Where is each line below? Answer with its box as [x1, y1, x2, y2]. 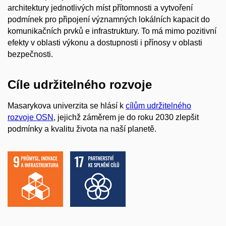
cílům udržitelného [126, 101, 191, 110]
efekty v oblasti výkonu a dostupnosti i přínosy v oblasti [8, 38, 202, 47]
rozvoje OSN [8, 112, 53, 122]
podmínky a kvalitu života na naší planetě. [8, 124, 156, 133]
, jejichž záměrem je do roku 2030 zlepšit [53, 112, 199, 122]
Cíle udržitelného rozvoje [8, 78, 152, 92]
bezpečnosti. [8, 50, 53, 59]
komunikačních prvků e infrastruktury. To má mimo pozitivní [8, 27, 216, 36]
